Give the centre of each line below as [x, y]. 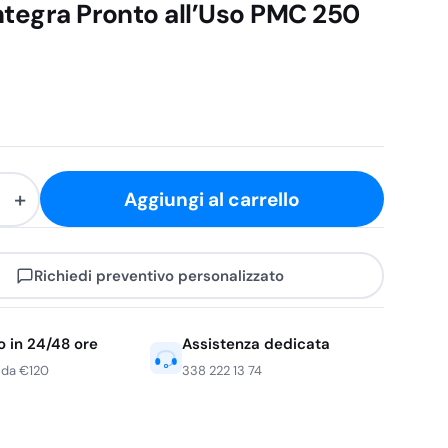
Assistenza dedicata [256, 344]
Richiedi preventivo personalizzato [159, 275]
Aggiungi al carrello [211, 199]
